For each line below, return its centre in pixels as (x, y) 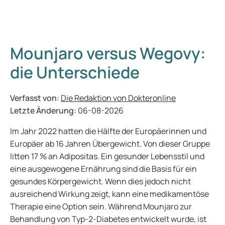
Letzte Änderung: (44, 110)
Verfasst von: (35, 98)
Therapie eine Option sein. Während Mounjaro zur (101, 206)
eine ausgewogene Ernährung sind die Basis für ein (103, 169)
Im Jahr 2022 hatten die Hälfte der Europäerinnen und (108, 131)
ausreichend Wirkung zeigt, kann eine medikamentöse (109, 194)
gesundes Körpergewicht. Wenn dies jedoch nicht (100, 181)
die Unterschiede (75, 72)
